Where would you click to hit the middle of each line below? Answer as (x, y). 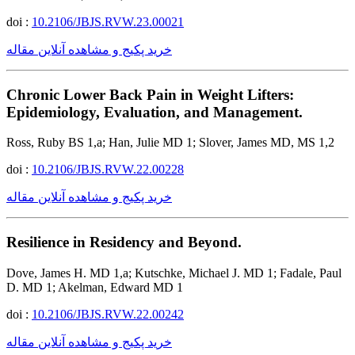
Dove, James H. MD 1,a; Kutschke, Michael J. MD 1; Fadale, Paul (174, 273)
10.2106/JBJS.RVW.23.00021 (108, 22)
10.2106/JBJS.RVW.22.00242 (108, 314)
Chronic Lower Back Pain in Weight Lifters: (150, 94)
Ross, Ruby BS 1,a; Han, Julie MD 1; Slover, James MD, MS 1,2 (170, 143)
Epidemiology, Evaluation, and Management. (155, 112)
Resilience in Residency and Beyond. (124, 242)
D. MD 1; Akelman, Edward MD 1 (95, 287)
